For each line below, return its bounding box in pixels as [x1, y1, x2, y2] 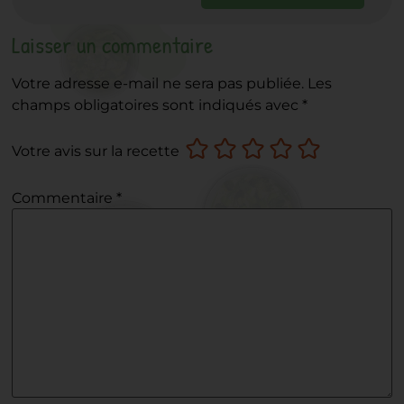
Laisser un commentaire [12, 29, 214, 61]
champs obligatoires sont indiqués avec [12, 96, 303, 115]
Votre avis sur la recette [12, 142, 180, 161]
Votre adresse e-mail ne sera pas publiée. [12, 75, 305, 93]
